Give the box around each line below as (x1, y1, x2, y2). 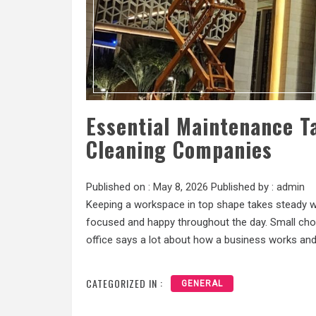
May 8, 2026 (153, 180, 208, 193)
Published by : (208, 180, 276, 193)
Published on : (86, 180, 153, 193)
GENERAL (181, 279, 223, 289)
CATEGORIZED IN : (86, 276, 163, 291)
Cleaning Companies (86, 133, 272, 165)
